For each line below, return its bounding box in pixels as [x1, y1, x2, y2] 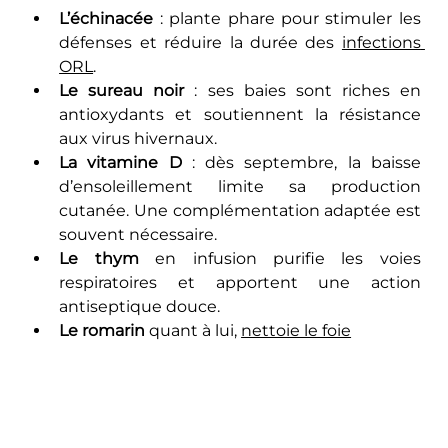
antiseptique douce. [59, 296, 221, 316]
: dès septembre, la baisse [181, 152, 421, 172]
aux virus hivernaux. [59, 128, 218, 148]
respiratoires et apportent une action [59, 272, 421, 292]
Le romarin [59, 320, 150, 340]
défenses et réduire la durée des [59, 32, 342, 52]
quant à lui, [149, 320, 242, 340]
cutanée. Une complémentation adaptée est [59, 200, 421, 220]
